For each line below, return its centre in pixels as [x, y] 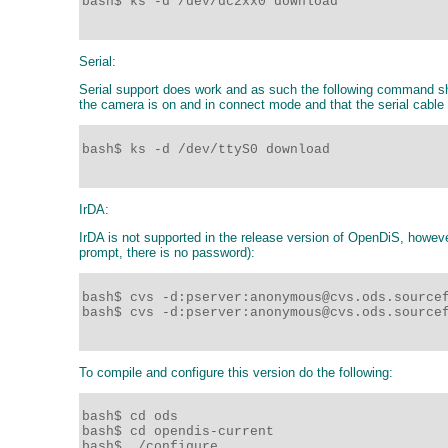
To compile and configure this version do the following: [236, 372]
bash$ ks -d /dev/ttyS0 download [210, 149]
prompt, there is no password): [167, 252]
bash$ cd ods [130, 417]
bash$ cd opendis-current [178, 432]
